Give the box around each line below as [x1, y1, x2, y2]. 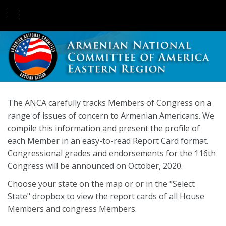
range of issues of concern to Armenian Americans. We [8, 110, 214, 121]
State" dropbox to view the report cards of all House [8, 191, 204, 202]
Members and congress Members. [8, 203, 137, 214]
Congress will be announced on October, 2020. [8, 160, 183, 172]
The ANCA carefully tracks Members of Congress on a [8, 97, 211, 108]
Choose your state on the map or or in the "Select [8, 178, 195, 189]
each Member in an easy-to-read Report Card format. [8, 135, 208, 146]
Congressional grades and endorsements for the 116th [8, 148, 216, 159]
